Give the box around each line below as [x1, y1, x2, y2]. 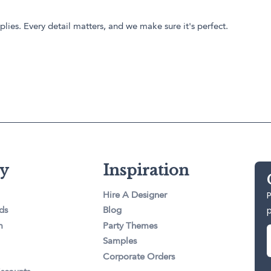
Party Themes [103, 221, 158, 231]
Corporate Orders [103, 252, 175, 262]
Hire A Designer [103, 191, 168, 200]
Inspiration [103, 162, 189, 180]
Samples [103, 237, 137, 247]
